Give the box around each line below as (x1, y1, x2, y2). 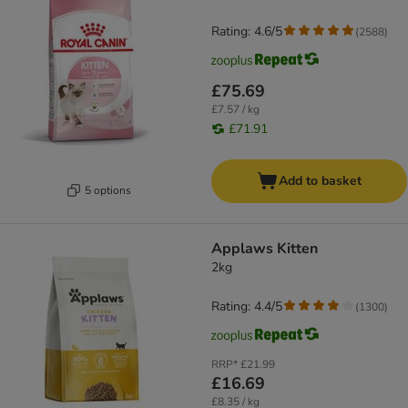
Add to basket (279, 172, 362, 190)
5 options (85, 182, 131, 198)
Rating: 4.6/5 (211, 23, 282, 41)
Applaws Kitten (211, 239, 318, 260)
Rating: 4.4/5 (211, 298, 282, 316)
